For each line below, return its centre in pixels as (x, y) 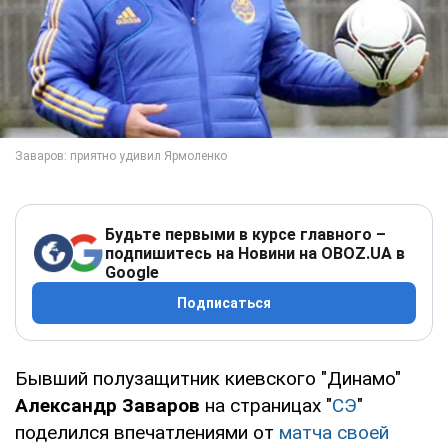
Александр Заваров (107, 405)
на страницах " (266, 405)
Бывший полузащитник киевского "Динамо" (208, 378)
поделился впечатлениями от (144, 432)
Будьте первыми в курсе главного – (245, 234)
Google (132, 272)
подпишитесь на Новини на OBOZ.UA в (255, 253)
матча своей (331, 432)
